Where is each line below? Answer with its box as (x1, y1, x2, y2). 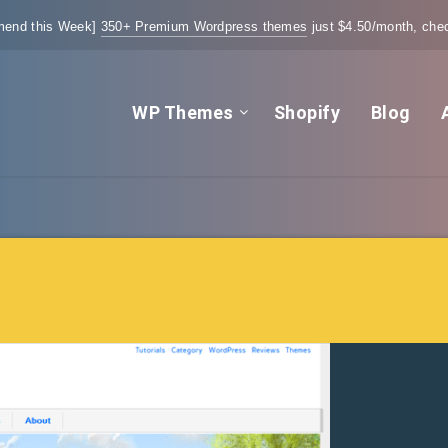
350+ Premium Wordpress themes (100, 19, 308, 34)
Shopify (273, 102, 341, 123)
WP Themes (132, 102, 234, 123)
